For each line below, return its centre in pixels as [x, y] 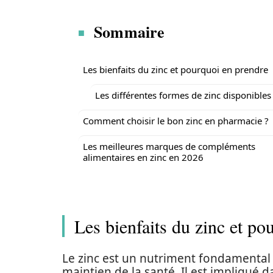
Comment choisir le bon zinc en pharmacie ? [176, 121]
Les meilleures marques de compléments [169, 146]
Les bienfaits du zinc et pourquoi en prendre [175, 69]
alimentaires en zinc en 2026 [143, 157]
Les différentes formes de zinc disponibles [183, 95]
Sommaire [129, 32]
